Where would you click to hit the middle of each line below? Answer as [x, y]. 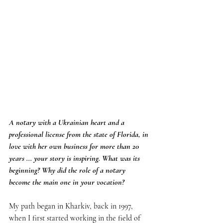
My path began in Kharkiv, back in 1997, [72, 206]
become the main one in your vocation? [67, 182]
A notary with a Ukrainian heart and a [68, 123]
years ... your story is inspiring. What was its [75, 159]
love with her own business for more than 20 [75, 147]
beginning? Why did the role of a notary [68, 170]
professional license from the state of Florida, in [80, 135]
